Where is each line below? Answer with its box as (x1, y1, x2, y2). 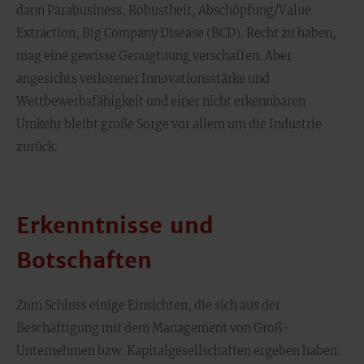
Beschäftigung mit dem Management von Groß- (16, 321, 289, 336)
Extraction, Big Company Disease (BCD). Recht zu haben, (16, 26, 336, 41)
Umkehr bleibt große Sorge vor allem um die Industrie (16, 117, 322, 132)
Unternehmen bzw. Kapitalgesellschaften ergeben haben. (16, 344, 340, 358)
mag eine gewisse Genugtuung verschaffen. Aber (16, 49, 292, 63)
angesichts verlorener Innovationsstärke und (16, 71, 270, 86)
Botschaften (16, 246, 152, 274)
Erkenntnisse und (16, 211, 214, 239)
